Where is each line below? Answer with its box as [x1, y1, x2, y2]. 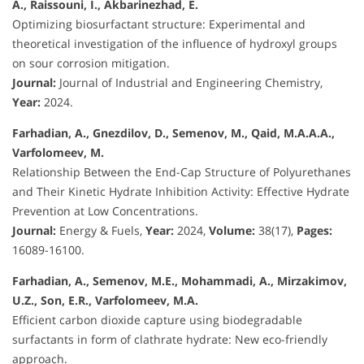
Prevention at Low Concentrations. [12, 202, 198, 219]
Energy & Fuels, [56, 222, 145, 238]
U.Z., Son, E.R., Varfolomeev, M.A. [12, 292, 198, 308]
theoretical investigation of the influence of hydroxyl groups [12, 35, 337, 51]
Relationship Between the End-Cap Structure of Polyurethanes [12, 163, 351, 180]
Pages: [297, 222, 332, 238]
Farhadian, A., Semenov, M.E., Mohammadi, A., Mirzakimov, [12, 272, 347, 288]
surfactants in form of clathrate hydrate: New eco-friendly [12, 331, 327, 347]
